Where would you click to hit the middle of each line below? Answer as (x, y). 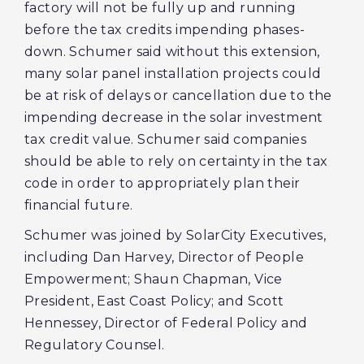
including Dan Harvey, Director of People (164, 257)
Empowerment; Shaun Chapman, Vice (154, 279)
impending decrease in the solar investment (174, 117)
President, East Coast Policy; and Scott (154, 301)
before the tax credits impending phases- (165, 30)
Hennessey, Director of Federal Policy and (166, 323)
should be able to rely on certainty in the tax (176, 161)
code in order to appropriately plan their (162, 183)
